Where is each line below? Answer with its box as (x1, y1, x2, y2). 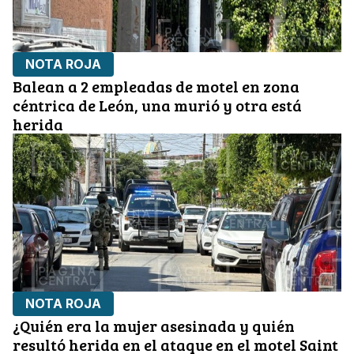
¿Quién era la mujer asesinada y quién (13, 314, 295, 337)
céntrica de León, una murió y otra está (13, 94, 302, 117)
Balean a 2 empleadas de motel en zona (13, 75, 299, 98)
